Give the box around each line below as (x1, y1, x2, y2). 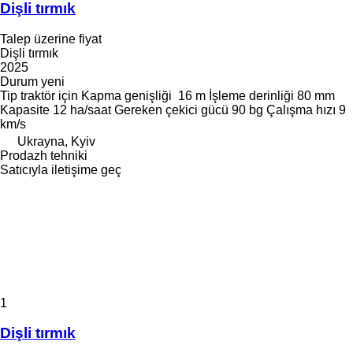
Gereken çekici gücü (114, 102, 229, 117)
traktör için (20, 88, 78, 102)
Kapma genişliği (81, 88, 172, 102)
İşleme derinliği (209, 88, 294, 102)
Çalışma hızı (266, 102, 336, 117)
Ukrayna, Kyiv (17, 134, 95, 148)
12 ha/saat (53, 102, 111, 117)
